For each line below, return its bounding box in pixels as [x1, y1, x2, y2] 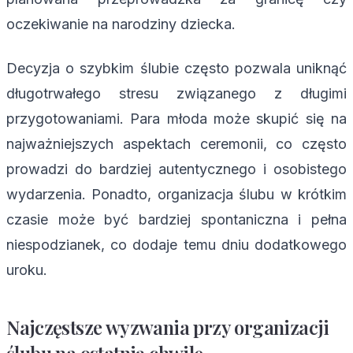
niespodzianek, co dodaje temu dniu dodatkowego [6, 236, 347, 253]
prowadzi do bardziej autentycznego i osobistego [6, 160, 347, 177]
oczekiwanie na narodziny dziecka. [6, 15, 236, 32]
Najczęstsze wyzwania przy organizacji [6, 314, 329, 340]
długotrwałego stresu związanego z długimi [6, 84, 347, 102]
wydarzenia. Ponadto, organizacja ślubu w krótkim [6, 185, 347, 203]
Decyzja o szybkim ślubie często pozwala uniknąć [6, 59, 347, 76]
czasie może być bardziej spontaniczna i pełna [6, 210, 347, 228]
